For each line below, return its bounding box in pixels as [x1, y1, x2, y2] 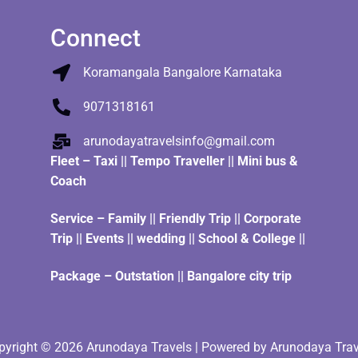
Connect [50, 24, 141, 53]
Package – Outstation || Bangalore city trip [50, 268, 295, 284]
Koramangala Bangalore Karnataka [82, 65, 282, 81]
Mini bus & [237, 153, 298, 169]
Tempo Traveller [130, 153, 225, 169]
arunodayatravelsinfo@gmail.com [82, 133, 275, 149]
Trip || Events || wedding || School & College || [50, 231, 305, 247]
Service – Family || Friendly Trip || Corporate [50, 211, 301, 227]
